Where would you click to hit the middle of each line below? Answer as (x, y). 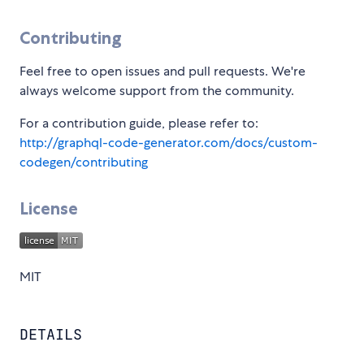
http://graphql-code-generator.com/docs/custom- (169, 142)
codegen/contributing (84, 162)
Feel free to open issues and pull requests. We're (162, 71)
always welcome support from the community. (157, 90)
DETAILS (51, 334)
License (49, 208)
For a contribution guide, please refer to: (139, 123)
